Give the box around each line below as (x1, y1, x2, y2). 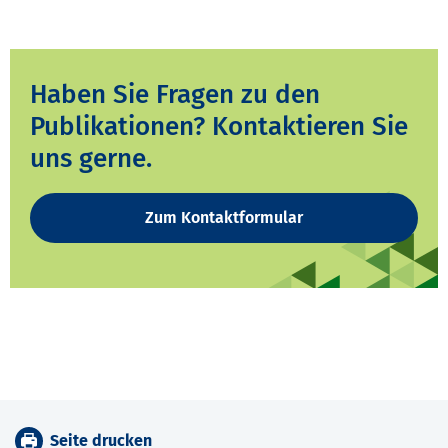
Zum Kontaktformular (145, 208, 303, 228)
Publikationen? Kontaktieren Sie (30, 111, 408, 143)
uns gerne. (30, 143, 152, 175)
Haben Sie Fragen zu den (30, 79, 320, 111)
